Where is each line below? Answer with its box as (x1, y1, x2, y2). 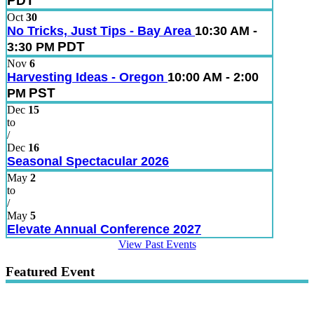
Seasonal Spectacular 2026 (7, 154, 169, 169)
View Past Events (118, 238, 196, 251)
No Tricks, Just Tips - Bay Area (7, 24, 195, 39)
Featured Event (6, 264, 95, 279)
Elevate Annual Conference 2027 (7, 222, 201, 237)
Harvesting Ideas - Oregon (7, 70, 168, 85)
